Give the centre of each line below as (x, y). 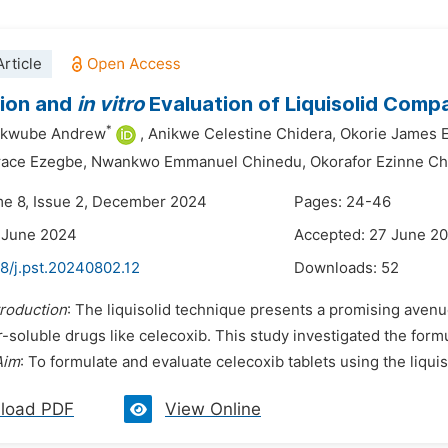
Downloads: (337, 268)
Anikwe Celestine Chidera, (242, 134)
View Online (213, 409)
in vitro (110, 104)
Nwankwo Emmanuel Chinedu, (198, 162)
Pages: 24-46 (342, 202)
